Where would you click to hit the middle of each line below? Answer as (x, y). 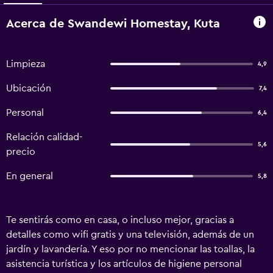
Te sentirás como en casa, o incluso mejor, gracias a (120, 220)
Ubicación (29, 88)
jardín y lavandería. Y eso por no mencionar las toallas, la (130, 249)
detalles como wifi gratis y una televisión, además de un (130, 235)
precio (21, 152)
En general (30, 176)
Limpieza (26, 64)
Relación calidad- (44, 137)
